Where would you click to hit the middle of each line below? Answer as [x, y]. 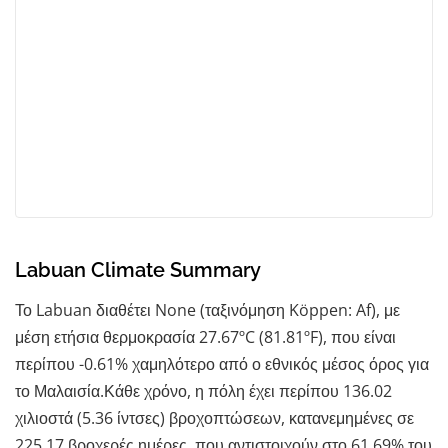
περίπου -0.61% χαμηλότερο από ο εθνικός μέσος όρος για [222, 363]
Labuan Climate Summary [138, 269]
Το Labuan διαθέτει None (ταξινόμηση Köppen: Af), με [207, 309]
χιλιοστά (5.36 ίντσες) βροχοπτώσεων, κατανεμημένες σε [214, 417]
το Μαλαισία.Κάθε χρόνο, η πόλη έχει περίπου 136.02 [203, 390]
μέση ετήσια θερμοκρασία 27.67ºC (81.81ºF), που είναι [205, 336]
